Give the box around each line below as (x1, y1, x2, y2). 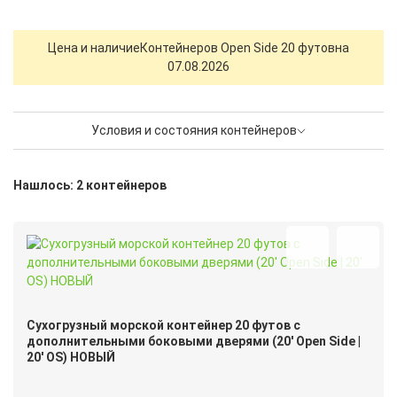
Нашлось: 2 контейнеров (13, 178, 167, 193)
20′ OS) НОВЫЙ (27, 350, 115, 365)
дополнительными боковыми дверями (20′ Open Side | (27, 334, 361, 349)
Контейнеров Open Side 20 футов (140, 41, 335, 56)
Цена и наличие (48, 41, 140, 56)
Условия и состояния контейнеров (91, 123, 297, 138)
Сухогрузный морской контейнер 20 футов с (27, 318, 300, 333)
